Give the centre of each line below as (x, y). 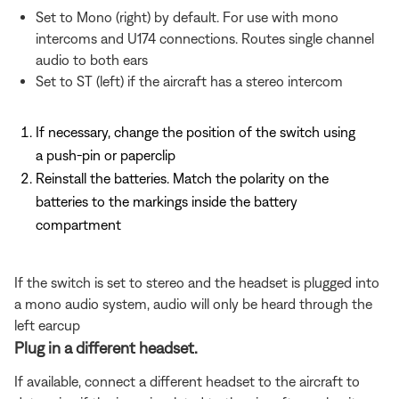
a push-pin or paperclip (106, 155)
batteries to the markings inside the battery (167, 202)
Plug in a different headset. (106, 348)
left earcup (47, 326)
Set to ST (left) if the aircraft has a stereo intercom (189, 81)
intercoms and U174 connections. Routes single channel (205, 39)
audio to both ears (92, 60)
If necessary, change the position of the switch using (195, 132)
